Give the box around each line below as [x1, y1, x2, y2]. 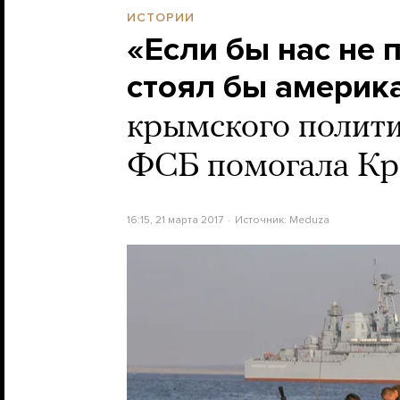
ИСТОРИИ [127, 9, 195, 25]
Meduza [288, 212, 329, 226]
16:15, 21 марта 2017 [127, 212, 223, 226]
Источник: [234, 212, 289, 226]
